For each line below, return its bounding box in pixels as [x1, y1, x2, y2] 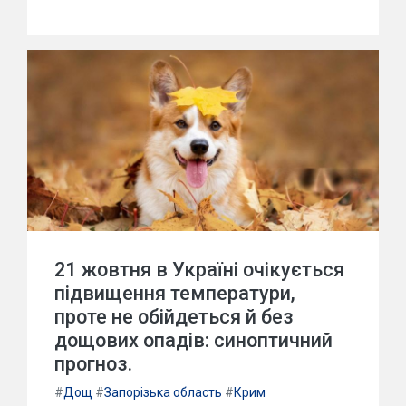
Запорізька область [104, 385, 222, 400]
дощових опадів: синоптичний [54, 329, 333, 352]
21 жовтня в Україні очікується [54, 258, 344, 281]
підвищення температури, [54, 282, 295, 304]
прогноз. [54, 353, 132, 375]
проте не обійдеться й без [54, 305, 294, 328]
